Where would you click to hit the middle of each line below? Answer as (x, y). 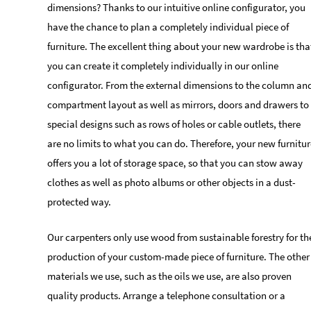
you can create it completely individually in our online (163, 66)
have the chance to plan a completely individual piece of (168, 27)
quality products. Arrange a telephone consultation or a (166, 296)
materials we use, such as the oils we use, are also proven (169, 276)
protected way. (79, 202)
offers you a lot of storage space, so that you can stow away (175, 163)
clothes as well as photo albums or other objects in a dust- (171, 183)
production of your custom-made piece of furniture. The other (178, 257)
